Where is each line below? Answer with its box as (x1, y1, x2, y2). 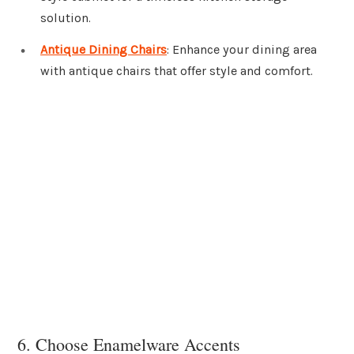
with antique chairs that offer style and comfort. (40, 63, 313, 79)
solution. (40, 10, 91, 26)
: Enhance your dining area (167, 42, 317, 58)
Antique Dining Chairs (40, 42, 167, 58)
